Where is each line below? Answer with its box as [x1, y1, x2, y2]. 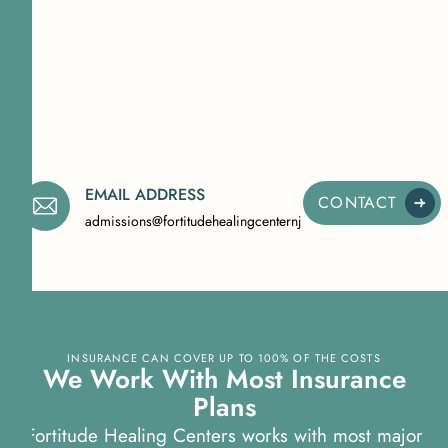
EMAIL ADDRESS [85, 182, 205, 206]
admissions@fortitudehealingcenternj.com [85, 210, 332, 231]
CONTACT [318, 190, 397, 214]
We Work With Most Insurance [42, 359, 406, 398]
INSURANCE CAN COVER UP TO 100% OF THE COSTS [67, 349, 381, 366]
